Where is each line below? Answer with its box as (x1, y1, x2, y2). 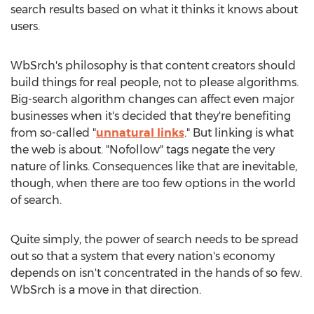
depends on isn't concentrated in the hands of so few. (11, 266, 302, 280)
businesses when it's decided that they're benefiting (11, 109, 291, 123)
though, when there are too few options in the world (11, 177, 296, 190)
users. (11, 20, 40, 33)
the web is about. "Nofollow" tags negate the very (11, 143, 275, 156)
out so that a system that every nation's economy (11, 250, 275, 263)
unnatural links (96, 126, 184, 139)
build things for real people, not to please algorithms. (11, 76, 299, 89)
